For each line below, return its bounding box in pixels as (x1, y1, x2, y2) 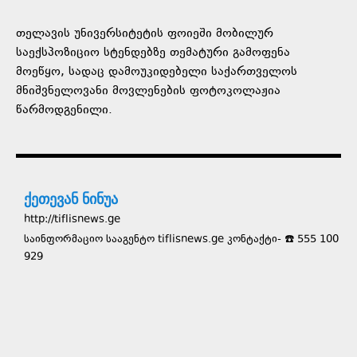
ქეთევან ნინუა (24, 188, 118, 208)
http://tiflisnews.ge (24, 211, 120, 228)
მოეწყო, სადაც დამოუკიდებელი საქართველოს (16, 62, 297, 81)
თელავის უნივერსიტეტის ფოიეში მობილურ (16, 24, 273, 43)
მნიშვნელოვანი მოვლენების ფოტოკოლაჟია (16, 81, 280, 100)
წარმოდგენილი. (16, 100, 112, 120)
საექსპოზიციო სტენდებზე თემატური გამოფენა (16, 43, 290, 62)
